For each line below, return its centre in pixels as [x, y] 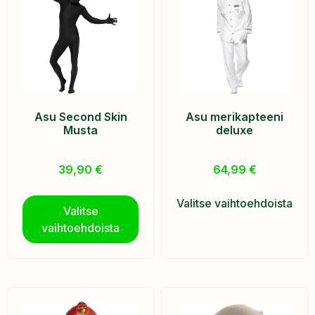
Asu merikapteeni [234, 117]
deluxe [234, 130]
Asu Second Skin [81, 117]
